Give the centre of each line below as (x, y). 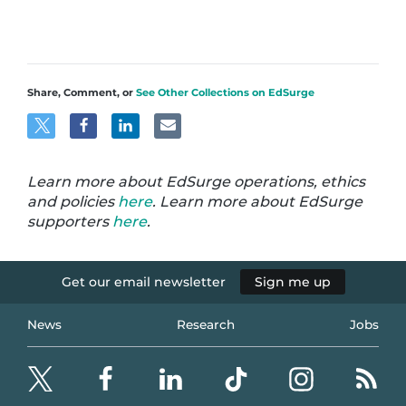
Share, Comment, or (82, 93)
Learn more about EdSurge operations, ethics (197, 182)
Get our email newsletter (143, 282)
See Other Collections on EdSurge (226, 93)
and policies (73, 202)
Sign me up (292, 282)
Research (206, 325)
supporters (70, 222)
